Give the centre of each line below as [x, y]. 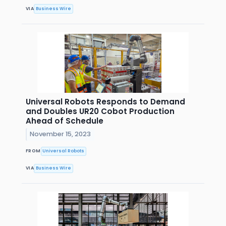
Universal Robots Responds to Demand [105, 101]
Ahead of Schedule [65, 121]
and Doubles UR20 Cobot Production [100, 111]
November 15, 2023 [61, 134]
